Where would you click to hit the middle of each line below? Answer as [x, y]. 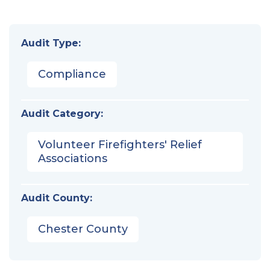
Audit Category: [62, 113]
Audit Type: [51, 43]
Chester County [83, 229]
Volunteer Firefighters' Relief [120, 144]
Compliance [72, 74]
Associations [73, 158]
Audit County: [57, 198]
